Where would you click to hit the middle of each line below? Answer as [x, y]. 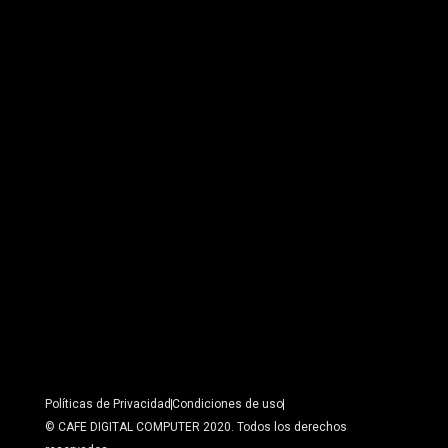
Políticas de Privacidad [108, 403]
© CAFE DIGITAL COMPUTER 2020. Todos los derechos [196, 426]
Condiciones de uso [227, 403]
